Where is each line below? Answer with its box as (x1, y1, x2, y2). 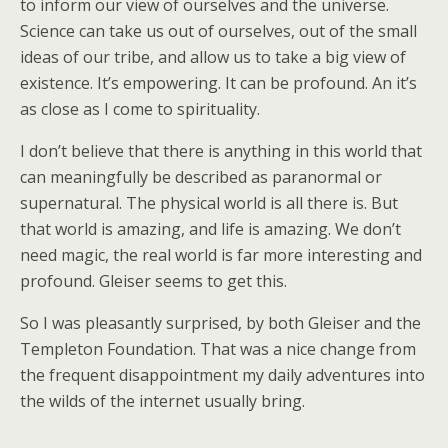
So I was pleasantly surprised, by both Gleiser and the (20, 312, 421, 335)
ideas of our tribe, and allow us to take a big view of (20, 46, 406, 69)
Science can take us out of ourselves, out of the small (20, 20, 417, 43)
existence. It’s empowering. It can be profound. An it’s (20, 72, 417, 95)
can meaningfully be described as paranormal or (20, 166, 382, 189)
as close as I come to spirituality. (20, 98, 260, 121)
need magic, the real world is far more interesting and (20, 244, 422, 267)
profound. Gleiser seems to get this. (20, 270, 287, 293)
